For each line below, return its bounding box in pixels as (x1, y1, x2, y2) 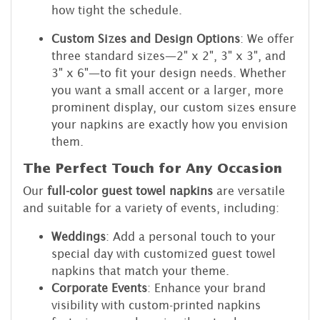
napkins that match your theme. (51, 264, 229, 277)
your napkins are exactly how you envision (51, 117, 288, 131)
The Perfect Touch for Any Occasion (23, 160, 282, 176)
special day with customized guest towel (51, 246, 276, 260)
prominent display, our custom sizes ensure (51, 100, 296, 114)
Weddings (51, 229, 106, 243)
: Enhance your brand (147, 281, 266, 294)
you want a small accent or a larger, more (51, 83, 284, 96)
